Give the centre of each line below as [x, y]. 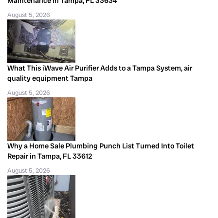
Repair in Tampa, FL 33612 [50, 156]
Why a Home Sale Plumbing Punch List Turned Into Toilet [101, 146]
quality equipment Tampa [50, 78]
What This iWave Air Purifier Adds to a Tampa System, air [100, 68]
